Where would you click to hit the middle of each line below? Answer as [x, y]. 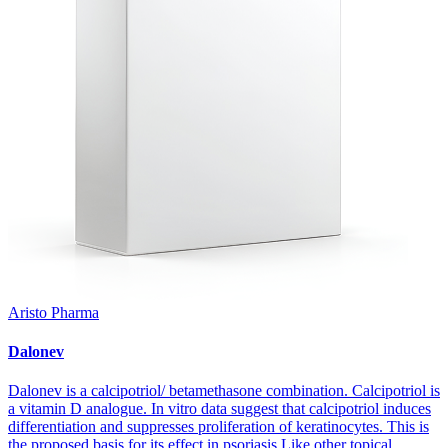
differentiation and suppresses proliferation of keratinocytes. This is [218, 427]
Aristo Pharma [53, 312]
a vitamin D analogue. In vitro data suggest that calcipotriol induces [219, 409]
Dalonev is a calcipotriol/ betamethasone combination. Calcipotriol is [224, 391]
